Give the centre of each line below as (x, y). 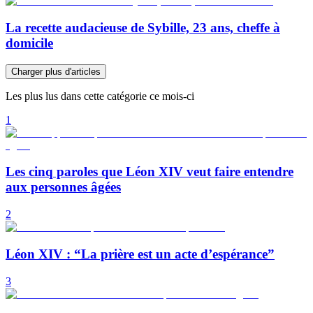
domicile (29, 43)
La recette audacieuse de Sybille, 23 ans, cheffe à (143, 27)
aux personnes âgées (63, 187)
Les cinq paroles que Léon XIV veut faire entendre (150, 172)
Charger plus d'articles (56, 71)
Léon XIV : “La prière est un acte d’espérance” (140, 254)
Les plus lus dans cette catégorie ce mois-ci (100, 96)
